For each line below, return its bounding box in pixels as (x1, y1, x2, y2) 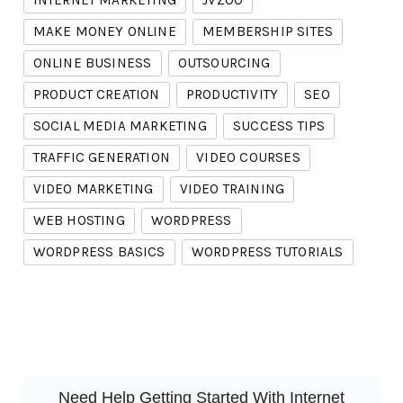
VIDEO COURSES (196, 149, 300, 166)
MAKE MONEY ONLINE (32, 23, 176, 40)
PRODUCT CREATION (32, 86, 160, 103)
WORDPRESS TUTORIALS (191, 244, 344, 261)
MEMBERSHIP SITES (201, 23, 334, 40)
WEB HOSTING (32, 212, 125, 229)
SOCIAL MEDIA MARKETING (32, 118, 207, 135)
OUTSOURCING (177, 55, 271, 72)
